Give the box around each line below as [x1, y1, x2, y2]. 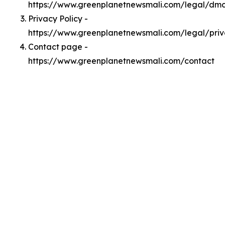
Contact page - [28, 42, 88, 52]
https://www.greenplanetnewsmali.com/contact [28, 56, 214, 66]
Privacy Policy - [28, 14, 88, 24]
